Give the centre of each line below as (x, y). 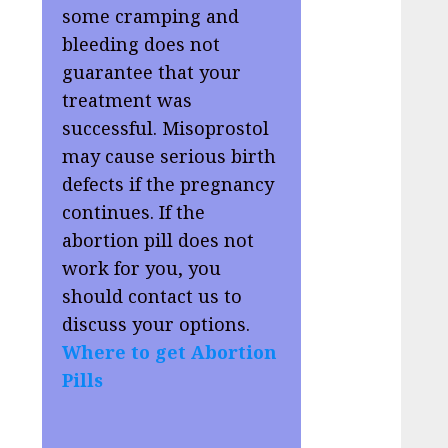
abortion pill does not (158, 239)
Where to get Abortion (170, 351)
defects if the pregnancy (168, 183)
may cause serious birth (169, 155)
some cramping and (151, 15)
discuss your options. (156, 323)
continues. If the (134, 211)
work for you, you (142, 267)
